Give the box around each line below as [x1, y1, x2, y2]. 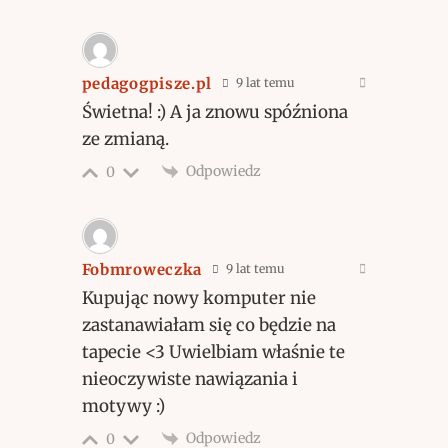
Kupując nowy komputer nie [81, 287, 316, 310]
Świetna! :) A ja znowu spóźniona [81, 101, 348, 124]
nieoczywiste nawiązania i [81, 368, 298, 391]
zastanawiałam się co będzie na [81, 314, 336, 337]
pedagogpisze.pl [81, 74, 213, 94]
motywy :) [81, 395, 165, 418]
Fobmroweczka [81, 260, 203, 280]
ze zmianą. [81, 128, 169, 151]
